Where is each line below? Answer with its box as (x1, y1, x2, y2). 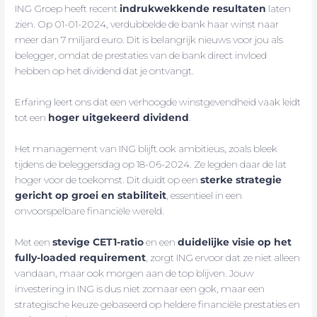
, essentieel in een (166, 190, 243, 202)
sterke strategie (200, 174, 282, 186)
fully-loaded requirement (15, 251, 146, 263)
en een (144, 236, 178, 248)
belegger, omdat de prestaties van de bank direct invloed (15, 50, 267, 62)
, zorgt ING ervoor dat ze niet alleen (146, 251, 301, 263)
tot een (15, 112, 49, 124)
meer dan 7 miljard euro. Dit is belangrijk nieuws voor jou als (15, 34, 284, 46)
